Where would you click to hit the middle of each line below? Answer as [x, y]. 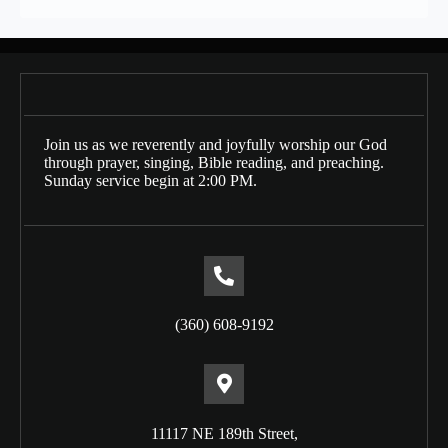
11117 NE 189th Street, [224, 433]
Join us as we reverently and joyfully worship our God [215, 144]
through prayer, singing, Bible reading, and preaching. [214, 162]
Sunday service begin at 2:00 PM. [150, 180]
